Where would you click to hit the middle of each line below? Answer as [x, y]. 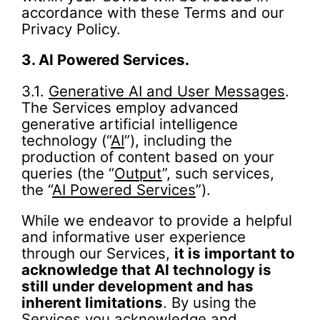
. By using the [210, 303]
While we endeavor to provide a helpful [157, 221]
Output [138, 173]
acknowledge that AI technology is [146, 270]
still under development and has [137, 286]
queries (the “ [68, 173]
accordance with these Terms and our [153, 12]
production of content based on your [148, 156]
